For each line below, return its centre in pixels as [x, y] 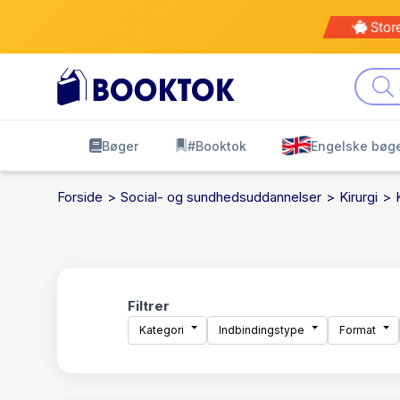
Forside [80, 197]
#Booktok [217, 146]
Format [358, 330]
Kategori [162, 330]
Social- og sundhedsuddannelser [221, 197]
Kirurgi [358, 197]
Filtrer [149, 306]
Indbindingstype [262, 330]
